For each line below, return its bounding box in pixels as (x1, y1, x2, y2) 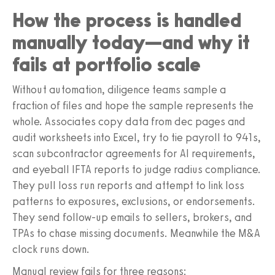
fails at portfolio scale (12, 52, 201, 76)
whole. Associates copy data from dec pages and (12, 114, 246, 128)
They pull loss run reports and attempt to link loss (12, 178, 244, 192)
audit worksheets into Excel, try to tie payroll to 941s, (12, 130, 261, 144)
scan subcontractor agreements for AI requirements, (12, 146, 255, 160)
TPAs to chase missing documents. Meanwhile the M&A (12, 226, 260, 240)
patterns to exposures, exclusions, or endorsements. (12, 194, 255, 208)
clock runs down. (12, 242, 90, 256)
